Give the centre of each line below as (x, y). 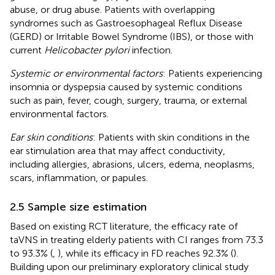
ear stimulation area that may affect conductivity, (118, 150)
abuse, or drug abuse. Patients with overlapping (112, 9)
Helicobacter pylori (87, 50)
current (27, 50)
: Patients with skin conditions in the (171, 137)
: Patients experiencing (212, 73)
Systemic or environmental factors (86, 73)
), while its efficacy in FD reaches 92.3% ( (145, 253)
